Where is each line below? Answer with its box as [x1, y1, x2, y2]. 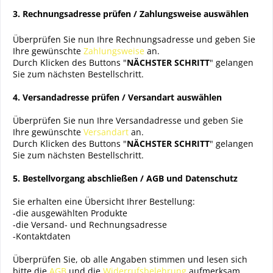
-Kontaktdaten [13, 230, 71, 242]
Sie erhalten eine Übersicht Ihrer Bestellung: [13, 196, 195, 207]
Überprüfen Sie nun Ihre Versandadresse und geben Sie [13, 115, 243, 126]
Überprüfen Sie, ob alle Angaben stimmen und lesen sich [13, 253, 247, 265]
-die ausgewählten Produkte [13, 207, 127, 219]
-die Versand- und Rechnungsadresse [13, 219, 167, 230]
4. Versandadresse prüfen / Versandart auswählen [13, 91, 222, 103]
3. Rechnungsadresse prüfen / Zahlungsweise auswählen [13, 8, 249, 19]
